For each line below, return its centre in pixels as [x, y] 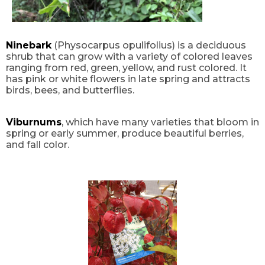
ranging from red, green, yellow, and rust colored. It [126, 68]
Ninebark [29, 46]
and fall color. [38, 145]
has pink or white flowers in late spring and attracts [128, 79]
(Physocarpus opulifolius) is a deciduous [149, 46]
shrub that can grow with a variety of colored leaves [129, 57]
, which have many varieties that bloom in [160, 122]
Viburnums [34, 122]
